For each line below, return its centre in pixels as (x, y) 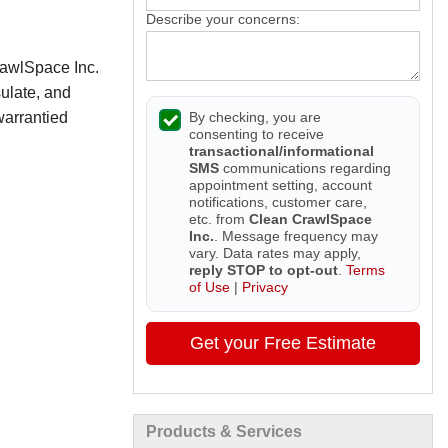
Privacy (265, 286)
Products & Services (224, 431)
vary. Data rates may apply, (275, 252)
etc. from (219, 218)
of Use (209, 286)
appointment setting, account (280, 184)
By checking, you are (255, 116)
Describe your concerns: (223, 18)
